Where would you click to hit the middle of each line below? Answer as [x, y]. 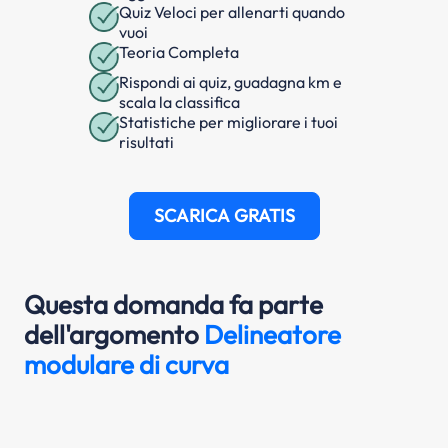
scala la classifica [179, 102]
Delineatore [272, 335]
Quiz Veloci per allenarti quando [232, 12]
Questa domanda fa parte [173, 305]
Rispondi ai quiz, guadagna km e [230, 82]
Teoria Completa [179, 52]
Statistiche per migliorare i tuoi [228, 122]
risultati [146, 142]
